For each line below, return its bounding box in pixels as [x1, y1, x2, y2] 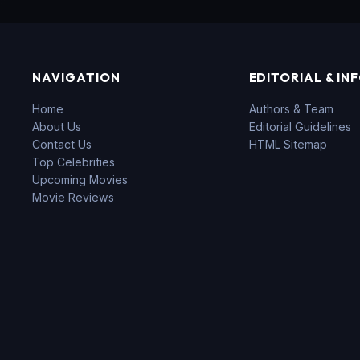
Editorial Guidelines [248, 120, 351, 134]
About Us [32, 120, 82, 134]
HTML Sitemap [248, 137, 327, 152]
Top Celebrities [32, 155, 116, 170]
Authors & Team [248, 102, 333, 117]
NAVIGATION [32, 70, 121, 86]
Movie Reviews [32, 190, 115, 205]
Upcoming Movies [32, 173, 129, 187]
